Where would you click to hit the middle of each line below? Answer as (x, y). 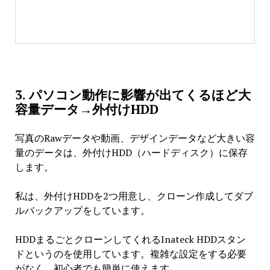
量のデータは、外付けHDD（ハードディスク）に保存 (131, 152)
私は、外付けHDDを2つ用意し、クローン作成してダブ (134, 196)
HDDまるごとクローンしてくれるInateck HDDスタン (130, 239)
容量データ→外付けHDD (86, 109)
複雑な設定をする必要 (198, 253)
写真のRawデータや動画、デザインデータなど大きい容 (135, 138)
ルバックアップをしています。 (82, 210)
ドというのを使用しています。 (82, 253)
